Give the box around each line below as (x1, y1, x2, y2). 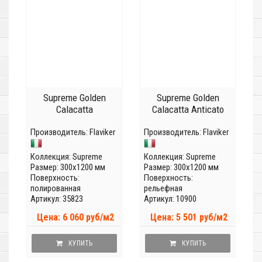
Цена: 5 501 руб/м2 (150, 212, 227, 223)
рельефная (144, 183, 182, 194)
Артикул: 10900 (144, 194, 196, 205)
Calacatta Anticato (151, 104, 224, 116)
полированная (30, 183, 81, 194)
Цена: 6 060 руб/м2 (37, 212, 114, 223)
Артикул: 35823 (30, 194, 83, 205)
